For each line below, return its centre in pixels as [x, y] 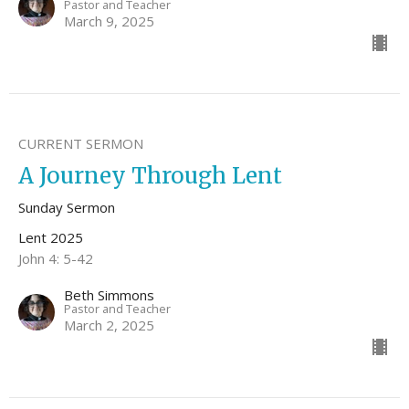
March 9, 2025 [109, 21]
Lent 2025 [51, 238]
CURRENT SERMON [81, 144]
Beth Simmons [109, 295]
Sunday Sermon [67, 208]
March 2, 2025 [109, 325]
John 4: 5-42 [56, 259]
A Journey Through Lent [150, 176]
